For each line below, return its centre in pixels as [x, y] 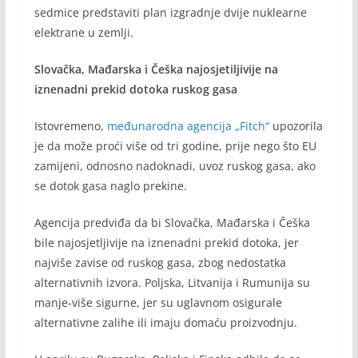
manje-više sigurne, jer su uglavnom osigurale [158, 302]
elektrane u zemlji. [84, 32]
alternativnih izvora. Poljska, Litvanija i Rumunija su [172, 282]
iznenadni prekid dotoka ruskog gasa [135, 89]
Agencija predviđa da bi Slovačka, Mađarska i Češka [172, 222]
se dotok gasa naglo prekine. [110, 185]
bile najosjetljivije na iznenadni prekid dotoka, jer [166, 242]
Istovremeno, [70, 125]
